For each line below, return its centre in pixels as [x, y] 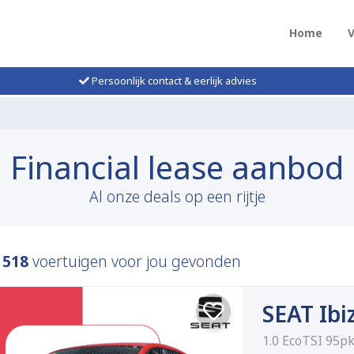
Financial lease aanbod [177, 168]
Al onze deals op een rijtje [177, 197]
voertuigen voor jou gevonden [135, 262]
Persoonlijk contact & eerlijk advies [173, 81]
